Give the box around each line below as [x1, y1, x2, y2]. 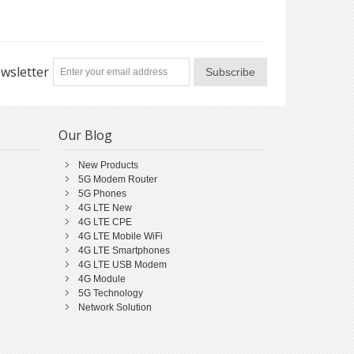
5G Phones [77, 188, 126, 200]
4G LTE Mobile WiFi [77, 231, 163, 243]
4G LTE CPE [77, 217, 132, 228]
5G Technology [77, 288, 143, 299]
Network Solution [77, 302, 152, 314]
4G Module [77, 273, 126, 285]
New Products [77, 160, 138, 171]
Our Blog [58, 126, 112, 145]
